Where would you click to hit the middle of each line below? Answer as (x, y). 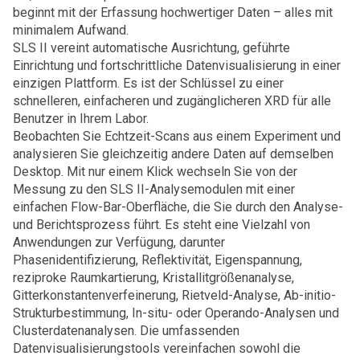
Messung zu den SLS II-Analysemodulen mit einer (154, 189)
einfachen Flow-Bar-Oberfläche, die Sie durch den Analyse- (178, 207)
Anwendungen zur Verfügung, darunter (119, 242)
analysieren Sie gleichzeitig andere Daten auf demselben (173, 153)
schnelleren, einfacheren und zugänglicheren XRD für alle (172, 100)
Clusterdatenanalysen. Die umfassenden (126, 330)
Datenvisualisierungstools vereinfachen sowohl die (157, 348)
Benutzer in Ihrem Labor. (81, 118)
